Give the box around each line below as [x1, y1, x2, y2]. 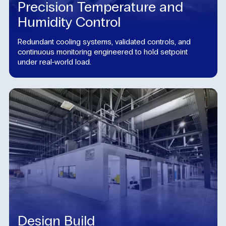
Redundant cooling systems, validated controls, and [18, 36, 191, 46]
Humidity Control [18, 13, 121, 31]
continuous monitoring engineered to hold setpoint [18, 46, 188, 56]
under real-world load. [18, 56, 91, 67]
